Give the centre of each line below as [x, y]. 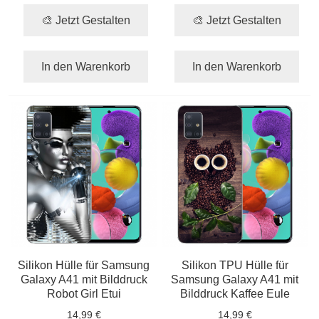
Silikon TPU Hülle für [235, 265]
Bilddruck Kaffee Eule [235, 293]
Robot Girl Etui [84, 293]
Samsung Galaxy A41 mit [235, 279]
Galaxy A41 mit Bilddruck [84, 279]
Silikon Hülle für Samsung [84, 265]
